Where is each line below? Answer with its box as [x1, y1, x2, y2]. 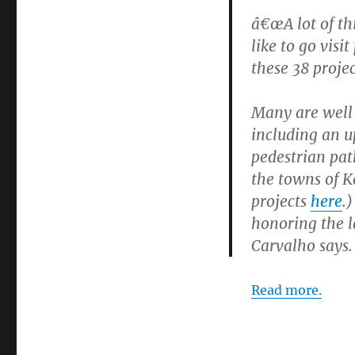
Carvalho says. [250, 235, 353, 255]
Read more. [250, 281, 322, 298]
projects [250, 191, 311, 211]
